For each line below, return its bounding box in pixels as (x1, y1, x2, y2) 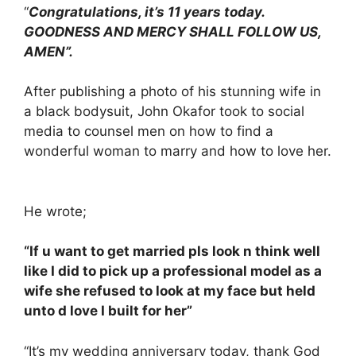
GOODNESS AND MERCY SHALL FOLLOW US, (24, 23, 321, 40)
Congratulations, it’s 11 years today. (29, 3, 265, 20)
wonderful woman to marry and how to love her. (24, 143, 331, 159)
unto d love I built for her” (24, 303, 192, 319)
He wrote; (24, 203, 87, 219)
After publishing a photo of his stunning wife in (24, 83, 321, 99)
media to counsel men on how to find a (24, 123, 273, 139)
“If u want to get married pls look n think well (24, 243, 320, 259)
